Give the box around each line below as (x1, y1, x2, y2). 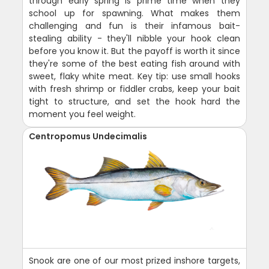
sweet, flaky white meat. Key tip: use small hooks (29, 70, 240, 82)
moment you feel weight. (29, 107, 136, 120)
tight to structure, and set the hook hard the (29, 95, 240, 107)
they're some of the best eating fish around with (29, 57, 240, 70)
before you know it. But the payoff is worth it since (29, 44, 240, 57)
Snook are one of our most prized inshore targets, (29, 254, 240, 267)
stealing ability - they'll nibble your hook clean (29, 32, 240, 44)
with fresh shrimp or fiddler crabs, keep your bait (29, 82, 240, 95)
